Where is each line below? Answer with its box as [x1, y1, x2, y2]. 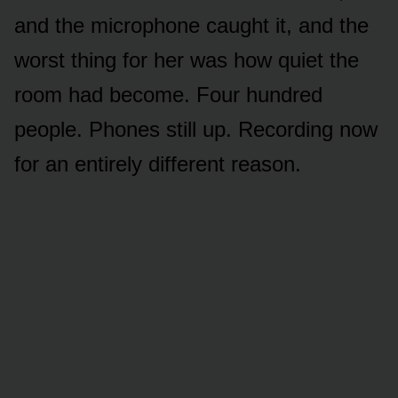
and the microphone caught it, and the [14, 12, 369, 37]
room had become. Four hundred [14, 82, 322, 107]
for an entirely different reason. [14, 151, 301, 176]
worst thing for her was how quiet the [14, 47, 359, 72]
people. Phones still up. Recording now [14, 116, 378, 141]
